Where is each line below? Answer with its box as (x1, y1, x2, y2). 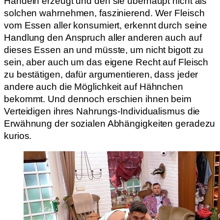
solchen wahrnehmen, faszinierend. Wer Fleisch (4, 8, 205, 19)
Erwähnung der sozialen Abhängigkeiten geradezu (4, 118, 216, 129)
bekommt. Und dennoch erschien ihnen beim (4, 94, 192, 105)
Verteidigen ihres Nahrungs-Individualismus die (4, 106, 200, 117)
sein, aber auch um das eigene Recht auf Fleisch (4, 57, 209, 68)
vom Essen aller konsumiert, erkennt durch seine (4, 20, 208, 31)
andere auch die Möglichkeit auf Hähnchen (4, 82, 183, 92)
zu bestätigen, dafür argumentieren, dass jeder (4, 69, 198, 80)
